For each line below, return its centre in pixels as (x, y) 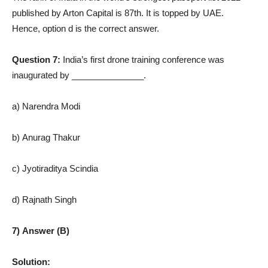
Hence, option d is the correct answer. (86, 28)
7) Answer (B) (41, 230)
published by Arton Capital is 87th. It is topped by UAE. (118, 13)
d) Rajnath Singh (44, 199)
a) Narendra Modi (46, 106)
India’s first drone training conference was (144, 59)
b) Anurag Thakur (46, 137)
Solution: (31, 261)
